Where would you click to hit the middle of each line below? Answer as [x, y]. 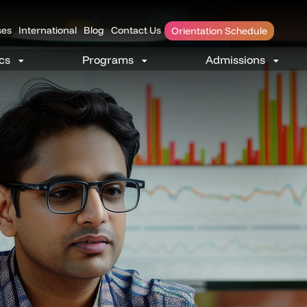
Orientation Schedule [219, 31]
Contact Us [136, 30]
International [48, 30]
